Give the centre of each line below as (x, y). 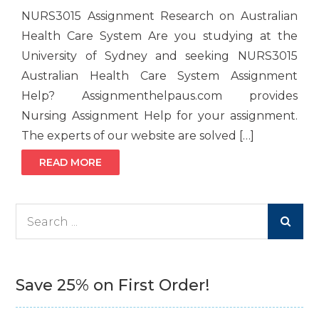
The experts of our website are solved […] (138, 136)
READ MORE (71, 163)
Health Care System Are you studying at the (159, 36)
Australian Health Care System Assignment (159, 76)
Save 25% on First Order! (113, 286)
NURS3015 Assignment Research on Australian (159, 16)
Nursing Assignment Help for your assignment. (159, 116)
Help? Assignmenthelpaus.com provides (159, 96)
